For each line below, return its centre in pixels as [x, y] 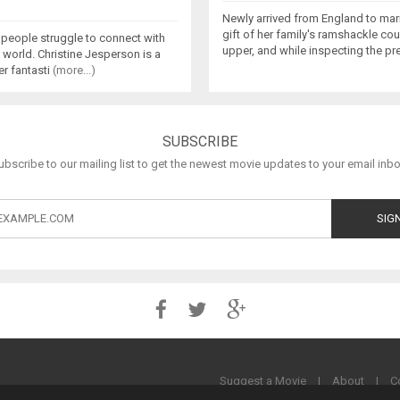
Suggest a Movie [263, 380]
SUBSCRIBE [200, 141]
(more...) [74, 70]
